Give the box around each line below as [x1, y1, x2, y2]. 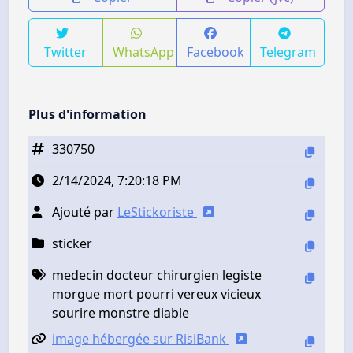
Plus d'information [28, 105, 147, 123]
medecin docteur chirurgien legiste [52, 266, 262, 284]
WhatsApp [112, 43, 174, 61]
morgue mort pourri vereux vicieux [52, 284, 261, 303]
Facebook [186, 43, 244, 61]
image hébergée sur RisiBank [52, 329, 229, 347]
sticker [52, 234, 92, 252]
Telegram [260, 43, 317, 61]
